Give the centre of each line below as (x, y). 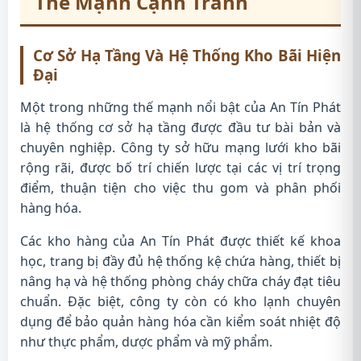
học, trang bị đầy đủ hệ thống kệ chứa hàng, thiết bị (180, 261)
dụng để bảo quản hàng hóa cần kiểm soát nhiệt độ (180, 322)
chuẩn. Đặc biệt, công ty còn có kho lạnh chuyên (180, 301)
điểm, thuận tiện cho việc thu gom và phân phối (180, 188)
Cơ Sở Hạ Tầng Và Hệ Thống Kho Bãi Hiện (187, 55)
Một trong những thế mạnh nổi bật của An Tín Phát (180, 107)
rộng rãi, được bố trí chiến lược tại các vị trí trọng (180, 168)
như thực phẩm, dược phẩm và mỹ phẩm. (146, 342)
